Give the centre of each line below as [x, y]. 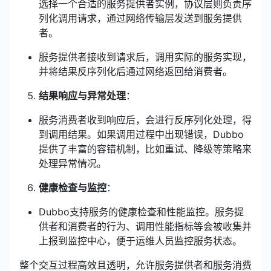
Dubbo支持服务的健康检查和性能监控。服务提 [141, 212]
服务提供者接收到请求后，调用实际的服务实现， [145, 57]
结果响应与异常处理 [82, 96]
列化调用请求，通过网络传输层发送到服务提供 [140, 18]
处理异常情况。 [73, 163]
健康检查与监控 [73, 188]
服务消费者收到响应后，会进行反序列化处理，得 [145, 120]
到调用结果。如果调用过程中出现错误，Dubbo [141, 134]
